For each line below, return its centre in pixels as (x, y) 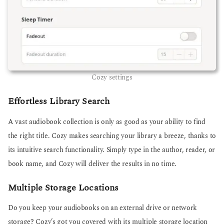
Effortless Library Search (59, 101)
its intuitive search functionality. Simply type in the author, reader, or (112, 150)
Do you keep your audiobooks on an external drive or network (103, 208)
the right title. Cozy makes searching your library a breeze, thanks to (112, 136)
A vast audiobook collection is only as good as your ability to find (107, 122)
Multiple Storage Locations (63, 188)
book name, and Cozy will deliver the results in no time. (92, 164)
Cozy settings (112, 78)
